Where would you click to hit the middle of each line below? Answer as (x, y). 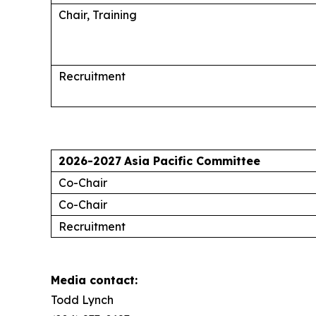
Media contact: (94, 280)
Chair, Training (98, 14)
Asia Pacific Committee (192, 160)
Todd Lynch (82, 299)
